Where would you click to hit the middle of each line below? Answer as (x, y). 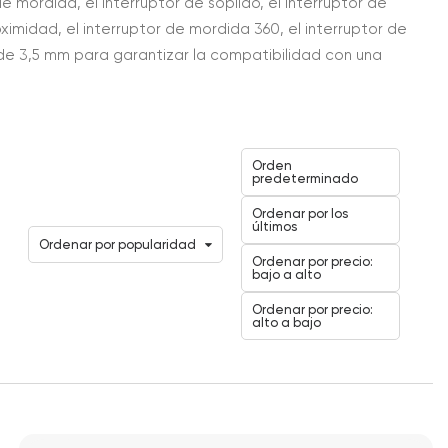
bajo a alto (286, 274)
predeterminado (305, 178)
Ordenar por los (300, 213)
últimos (274, 226)
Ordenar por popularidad (117, 244)
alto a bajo (286, 322)
